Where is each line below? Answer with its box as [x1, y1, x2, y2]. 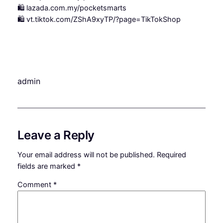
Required [156, 150, 186, 159]
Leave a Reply [17, 128, 95, 142]
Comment [17, 180, 53, 190]
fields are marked [17, 161, 77, 171]
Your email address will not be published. [17, 150, 155, 159]
